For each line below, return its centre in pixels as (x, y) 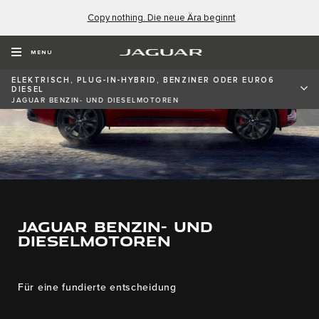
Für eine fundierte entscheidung (97, 288)
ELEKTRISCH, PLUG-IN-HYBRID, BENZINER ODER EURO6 (143, 80)
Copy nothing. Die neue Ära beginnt (161, 18)
